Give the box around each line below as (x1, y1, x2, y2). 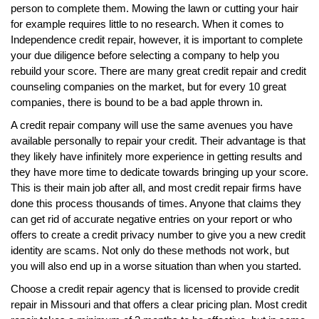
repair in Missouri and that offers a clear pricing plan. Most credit (11, 298, 307, 310)
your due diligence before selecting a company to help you (11, 48, 279, 61)
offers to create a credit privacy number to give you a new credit (11, 228, 305, 241)
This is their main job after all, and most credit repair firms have (11, 181, 301, 194)
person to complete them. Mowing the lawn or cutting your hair (11, 1, 298, 14)
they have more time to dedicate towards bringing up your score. (11, 165, 308, 178)
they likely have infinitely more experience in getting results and (11, 150, 302, 162)
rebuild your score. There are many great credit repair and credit (11, 64, 306, 77)
